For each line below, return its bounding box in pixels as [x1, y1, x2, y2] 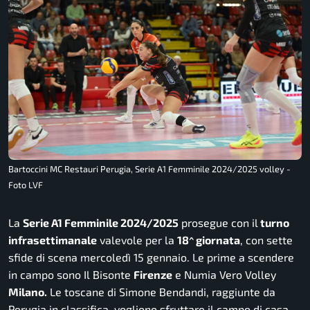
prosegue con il [179, 216, 258, 230]
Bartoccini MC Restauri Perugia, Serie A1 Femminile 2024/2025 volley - [8, 163, 291, 175]
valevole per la [97, 233, 177, 247]
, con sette [240, 233, 293, 247]
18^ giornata [177, 233, 240, 247]
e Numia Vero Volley [172, 268, 276, 282]
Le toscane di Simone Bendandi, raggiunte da [47, 285, 275, 299]
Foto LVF [8, 179, 43, 191]
